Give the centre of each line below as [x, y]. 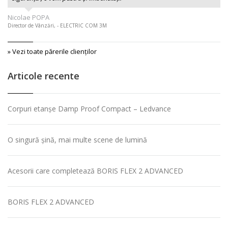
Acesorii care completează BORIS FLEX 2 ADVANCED [95, 171]
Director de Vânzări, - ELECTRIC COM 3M [57, 26]
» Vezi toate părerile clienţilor [52, 52]
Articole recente [44, 76]
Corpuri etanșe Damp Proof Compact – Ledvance [89, 109]
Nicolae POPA [28, 18]
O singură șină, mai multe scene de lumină [77, 140]
